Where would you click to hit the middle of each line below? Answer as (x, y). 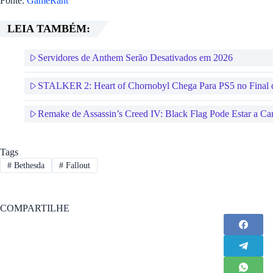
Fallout (76, 165)
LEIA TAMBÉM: (49, 29)
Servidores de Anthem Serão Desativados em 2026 (135, 58)
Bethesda (28, 165)
